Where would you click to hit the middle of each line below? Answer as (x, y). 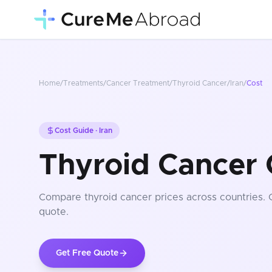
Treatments (83, 83)
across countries (223, 197)
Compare (62, 197)
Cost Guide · (77, 131)
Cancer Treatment (138, 83)
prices (168, 197)
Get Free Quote (87, 253)
